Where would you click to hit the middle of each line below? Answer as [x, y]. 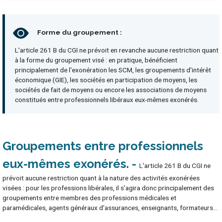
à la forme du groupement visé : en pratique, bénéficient [96, 60]
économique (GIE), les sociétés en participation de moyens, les [106, 80]
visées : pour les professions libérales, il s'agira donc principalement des [108, 188]
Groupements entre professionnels [103, 146]
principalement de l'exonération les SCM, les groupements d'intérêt [113, 70]
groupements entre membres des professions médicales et [89, 197]
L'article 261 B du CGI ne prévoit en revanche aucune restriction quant [117, 50]
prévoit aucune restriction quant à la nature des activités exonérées [101, 178]
